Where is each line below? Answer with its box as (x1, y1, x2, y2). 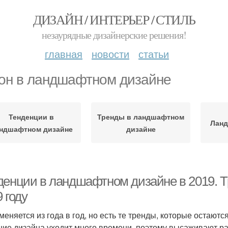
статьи (138, 46, 169, 61)
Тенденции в (9, 111, 54, 122)
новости (92, 46, 129, 61)
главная (45, 46, 82, 61)
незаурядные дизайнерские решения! (42, 28, 186, 42)
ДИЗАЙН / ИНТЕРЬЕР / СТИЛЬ (33, 11, 195, 28)
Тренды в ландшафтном (97, 111, 184, 122)
